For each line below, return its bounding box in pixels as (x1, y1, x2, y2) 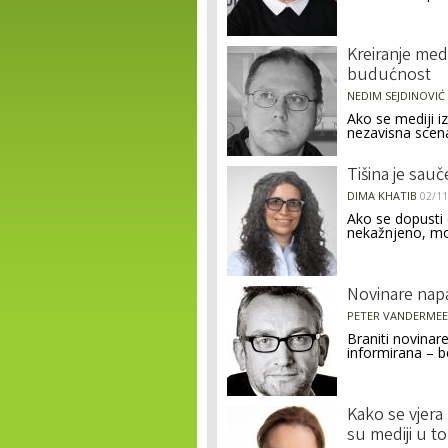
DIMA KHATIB (347, 188, 417, 203)
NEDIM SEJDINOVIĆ (347, 88, 445, 103)
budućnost (347, 63, 431, 89)
